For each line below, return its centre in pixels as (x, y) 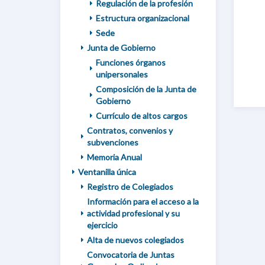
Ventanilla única (107, 172)
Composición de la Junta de (146, 89)
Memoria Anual (114, 157)
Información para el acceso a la (143, 201)
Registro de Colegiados (130, 187)
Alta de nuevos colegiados (135, 240)
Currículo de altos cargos (142, 116)
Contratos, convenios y (130, 130)
